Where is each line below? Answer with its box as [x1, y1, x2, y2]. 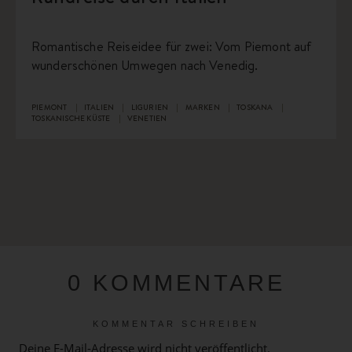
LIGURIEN [130, 101, 170, 113]
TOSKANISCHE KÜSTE [31, 112, 112, 124]
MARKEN [185, 101, 222, 113]
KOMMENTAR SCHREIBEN [93, 319, 259, 329]
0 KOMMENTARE [67, 270, 285, 296]
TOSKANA [236, 101, 275, 113]
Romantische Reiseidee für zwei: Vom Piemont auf [31, 38, 312, 56]
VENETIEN [126, 112, 167, 124]
